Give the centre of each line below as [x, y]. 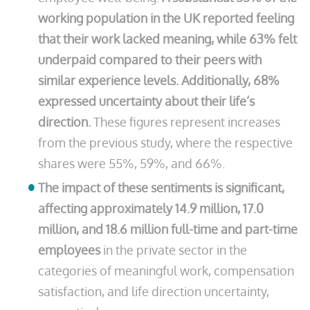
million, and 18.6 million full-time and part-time [168, 229]
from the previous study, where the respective [165, 143]
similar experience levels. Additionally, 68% [159, 80]
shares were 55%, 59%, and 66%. [131, 163]
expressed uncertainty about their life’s [146, 101]
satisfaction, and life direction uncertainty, [154, 291]
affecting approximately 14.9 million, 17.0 [151, 208]
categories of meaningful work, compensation [166, 271]
